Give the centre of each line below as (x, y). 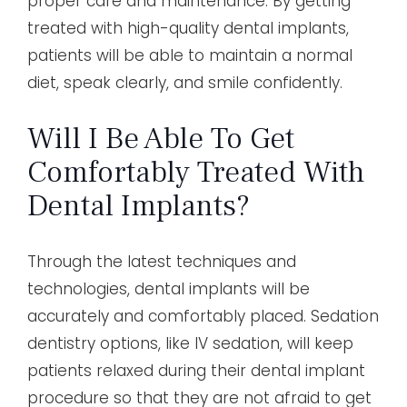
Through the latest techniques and (162, 261)
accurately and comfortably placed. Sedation (203, 316)
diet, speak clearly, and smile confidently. (185, 82)
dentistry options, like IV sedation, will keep (190, 343)
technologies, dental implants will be (169, 288)
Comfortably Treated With (196, 171)
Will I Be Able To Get (161, 138)
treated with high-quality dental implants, (188, 28)
